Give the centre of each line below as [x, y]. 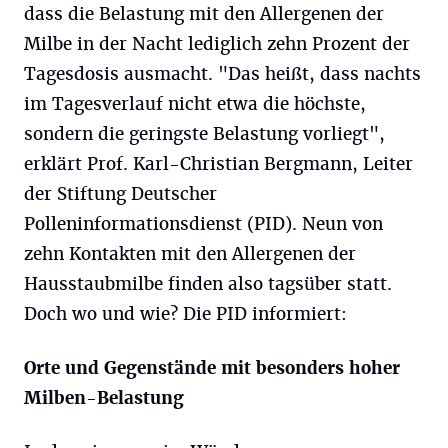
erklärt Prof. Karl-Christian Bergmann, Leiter [218, 164]
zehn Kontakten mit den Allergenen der [190, 254]
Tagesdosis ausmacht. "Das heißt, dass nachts [222, 74]
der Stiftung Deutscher [120, 194]
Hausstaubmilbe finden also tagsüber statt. [208, 284]
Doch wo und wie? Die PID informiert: [185, 314]
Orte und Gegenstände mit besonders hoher [212, 368]
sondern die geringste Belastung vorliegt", [204, 134]
